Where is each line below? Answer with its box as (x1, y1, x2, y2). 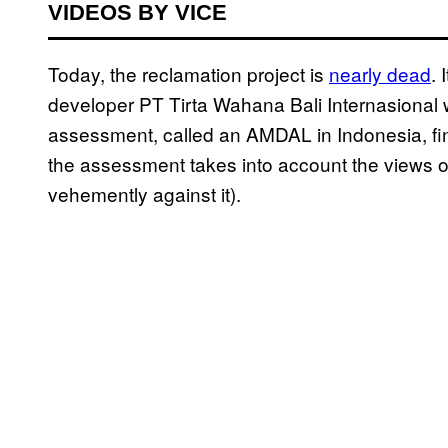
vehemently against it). (48, 180, 241, 208)
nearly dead (329, 60, 431, 88)
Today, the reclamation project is (48, 60, 329, 88)
